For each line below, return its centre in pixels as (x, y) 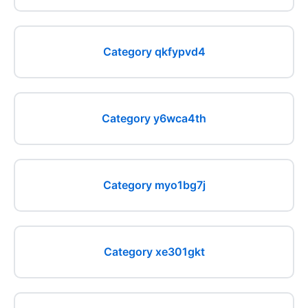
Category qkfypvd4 (154, 52)
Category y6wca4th (154, 118)
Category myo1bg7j (154, 185)
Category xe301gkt (154, 252)
